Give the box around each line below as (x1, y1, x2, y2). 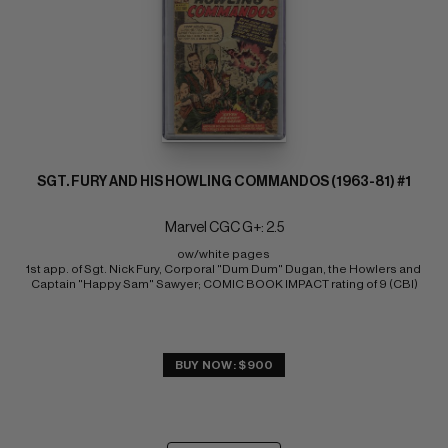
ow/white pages (176, 248, 272, 261)
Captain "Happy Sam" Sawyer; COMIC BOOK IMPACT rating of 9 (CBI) (30, 278, 418, 291)
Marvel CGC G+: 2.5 (164, 221, 284, 236)
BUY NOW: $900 (174, 359, 274, 372)
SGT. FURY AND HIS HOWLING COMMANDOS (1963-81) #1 (37, 175, 411, 190)
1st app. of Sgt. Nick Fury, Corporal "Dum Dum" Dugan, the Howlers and (25, 263, 421, 276)
